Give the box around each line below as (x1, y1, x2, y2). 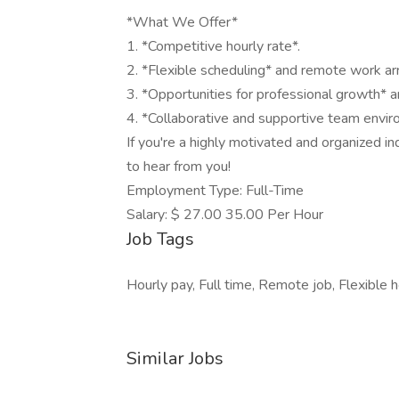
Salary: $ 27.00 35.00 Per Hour (126, 205, 323, 224)
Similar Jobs (126, 346, 224, 370)
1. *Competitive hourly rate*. (126, 37, 300, 56)
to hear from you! (126, 157, 231, 176)
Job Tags (126, 227, 194, 251)
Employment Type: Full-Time (126, 181, 304, 200)
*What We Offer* (126, 12, 238, 32)
